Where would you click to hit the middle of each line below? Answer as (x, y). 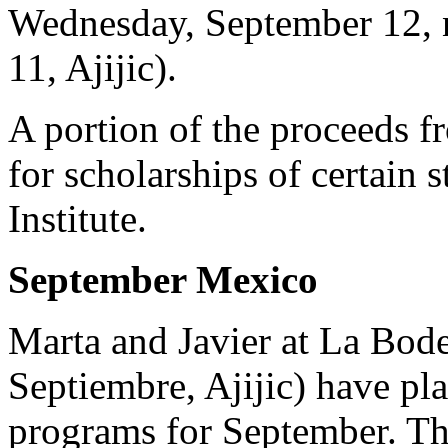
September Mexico (163, 279)
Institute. (77, 218)
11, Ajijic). (92, 67)
